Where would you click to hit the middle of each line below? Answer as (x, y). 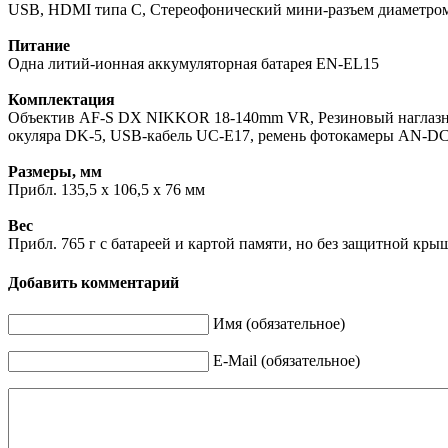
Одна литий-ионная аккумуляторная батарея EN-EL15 (193, 64)
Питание (39, 46)
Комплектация (61, 100)
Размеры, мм (55, 172)
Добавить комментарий (93, 283)
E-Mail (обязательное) (286, 360)
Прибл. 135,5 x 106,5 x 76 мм (106, 190)
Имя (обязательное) (279, 323)
